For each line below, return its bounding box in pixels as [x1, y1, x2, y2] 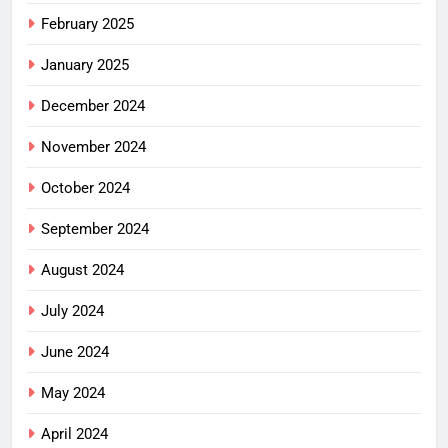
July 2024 [41, 301, 104, 320]
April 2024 [41, 424, 108, 443]
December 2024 [41, 96, 145, 115]
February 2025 [41, 14, 134, 33]
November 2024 [41, 137, 146, 156]
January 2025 [41, 55, 129, 74]
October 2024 [41, 178, 130, 197]
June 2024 [41, 342, 109, 361]
